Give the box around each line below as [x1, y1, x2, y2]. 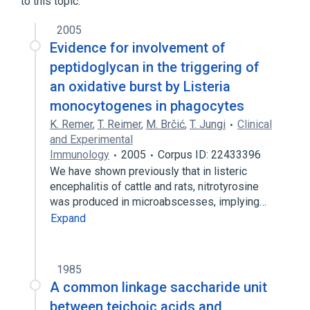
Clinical [237, 118, 272, 131]
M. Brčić [146, 118, 185, 131]
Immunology [50, 148, 109, 161]
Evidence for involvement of [50, 39, 226, 56]
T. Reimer [98, 118, 141, 131]
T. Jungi [190, 118, 226, 131]
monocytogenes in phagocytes [50, 98, 244, 114]
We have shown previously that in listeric [50, 165, 247, 178]
